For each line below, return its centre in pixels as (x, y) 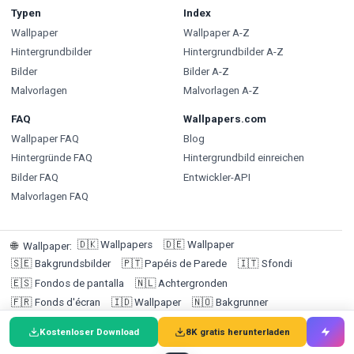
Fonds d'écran (67, 303)
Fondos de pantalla (79, 283)
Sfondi (277, 264)
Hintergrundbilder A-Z (233, 52)
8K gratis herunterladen (238, 331)
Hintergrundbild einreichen (243, 158)
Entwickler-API (217, 177)
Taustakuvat (63, 322)
